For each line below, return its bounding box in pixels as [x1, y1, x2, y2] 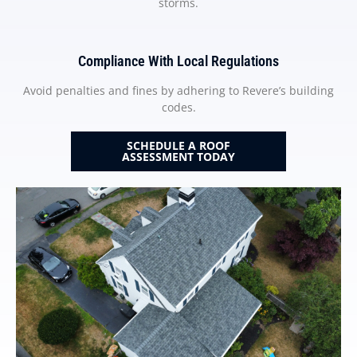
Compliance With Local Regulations [78, 53, 279, 70]
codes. [161, 100, 196, 116]
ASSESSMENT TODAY [122, 149, 235, 165]
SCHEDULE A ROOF [127, 138, 230, 154]
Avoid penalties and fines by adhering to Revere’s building [23, 83, 334, 99]
